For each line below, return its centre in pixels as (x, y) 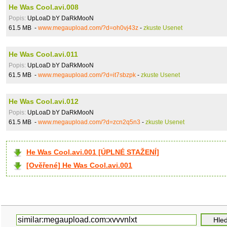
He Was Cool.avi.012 (44, 101)
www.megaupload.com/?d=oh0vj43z (88, 28)
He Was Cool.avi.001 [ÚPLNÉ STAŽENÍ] (93, 152)
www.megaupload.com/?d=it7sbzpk (87, 75)
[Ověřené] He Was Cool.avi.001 (79, 165)
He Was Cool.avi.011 (43, 54)
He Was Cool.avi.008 (44, 7)
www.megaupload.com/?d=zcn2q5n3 (89, 122)
